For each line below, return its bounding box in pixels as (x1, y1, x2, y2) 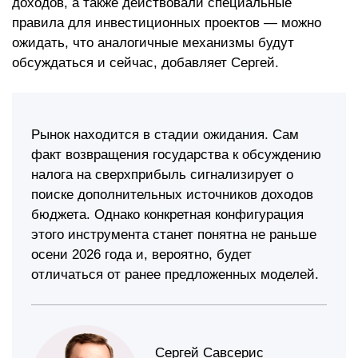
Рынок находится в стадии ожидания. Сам (31, 127, 299, 142)
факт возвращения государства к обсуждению (31, 147, 321, 162)
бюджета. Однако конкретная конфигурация (31, 207, 304, 222)
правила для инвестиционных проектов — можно (12, 15, 321, 30)
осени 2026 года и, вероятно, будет (31, 247, 252, 262)
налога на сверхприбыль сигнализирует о (31, 167, 293, 182)
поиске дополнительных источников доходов (31, 187, 313, 202)
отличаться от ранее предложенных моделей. (31, 267, 319, 282)
